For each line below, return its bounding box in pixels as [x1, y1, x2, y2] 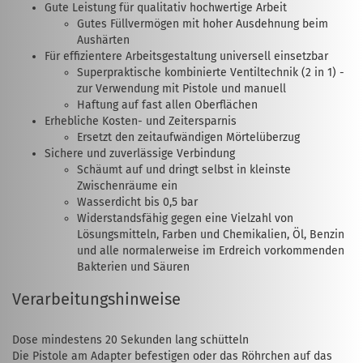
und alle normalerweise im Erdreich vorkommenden [77, 244, 344, 258]
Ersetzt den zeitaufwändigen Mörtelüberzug [77, 130, 300, 144]
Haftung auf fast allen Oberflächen [77, 98, 258, 112]
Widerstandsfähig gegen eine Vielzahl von [77, 211, 293, 225]
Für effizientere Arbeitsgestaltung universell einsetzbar [45, 49, 328, 63]
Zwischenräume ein [77, 179, 177, 193]
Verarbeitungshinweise [12, 289, 181, 309]
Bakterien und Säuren [77, 260, 190, 274]
